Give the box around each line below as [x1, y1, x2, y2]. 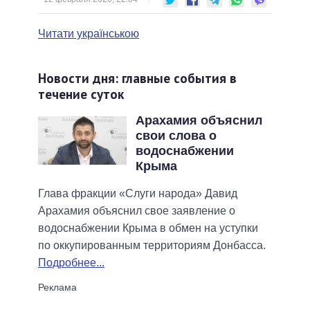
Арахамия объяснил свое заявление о [38, 204, 235, 217]
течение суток [38, 84, 124, 102]
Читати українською [38, 27, 139, 39]
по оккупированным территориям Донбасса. [38, 239, 266, 251]
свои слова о [135, 128, 217, 143]
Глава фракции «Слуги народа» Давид [38, 187, 237, 199]
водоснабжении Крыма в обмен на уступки [38, 221, 258, 234]
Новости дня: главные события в [38, 69, 237, 86]
